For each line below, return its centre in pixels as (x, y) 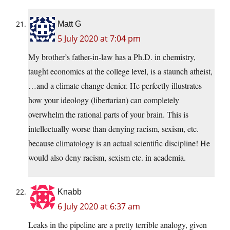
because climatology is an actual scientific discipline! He (119, 143)
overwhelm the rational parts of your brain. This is (108, 114)
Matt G (69, 24)
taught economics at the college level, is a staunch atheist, (120, 71)
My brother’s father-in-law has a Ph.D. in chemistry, (112, 57)
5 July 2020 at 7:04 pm (99, 39)
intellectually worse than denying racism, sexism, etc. (113, 129)
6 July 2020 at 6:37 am (99, 207)
